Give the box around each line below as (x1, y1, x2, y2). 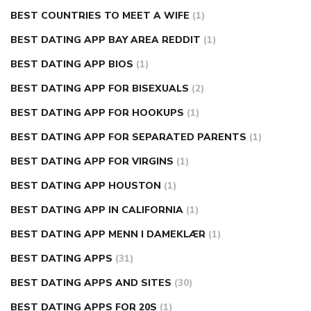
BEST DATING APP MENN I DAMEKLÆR (10, 228, 205, 242)
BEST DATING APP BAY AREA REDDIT (10, 33, 201, 47)
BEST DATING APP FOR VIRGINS (10, 155, 174, 169)
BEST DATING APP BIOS (10, 58, 133, 72)
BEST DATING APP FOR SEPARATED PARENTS (10, 131, 246, 144)
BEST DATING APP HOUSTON (10, 179, 161, 193)
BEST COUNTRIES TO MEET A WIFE (10, 9, 190, 23)
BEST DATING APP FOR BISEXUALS (10, 82, 189, 96)
